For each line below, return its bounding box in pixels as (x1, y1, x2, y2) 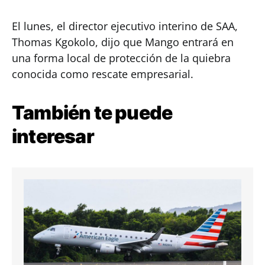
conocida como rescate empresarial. (12, 67, 193, 81)
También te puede (12, 101, 173, 124)
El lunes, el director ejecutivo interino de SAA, (12, 19, 238, 33)
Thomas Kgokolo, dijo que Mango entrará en (12, 35, 234, 49)
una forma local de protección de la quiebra (12, 51, 231, 65)
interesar (12, 125, 94, 148)
